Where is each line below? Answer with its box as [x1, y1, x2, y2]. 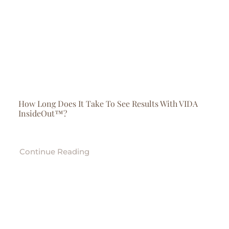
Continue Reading [19, 147, 89, 156]
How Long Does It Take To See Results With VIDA [18, 98, 198, 109]
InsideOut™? [18, 108, 67, 119]
